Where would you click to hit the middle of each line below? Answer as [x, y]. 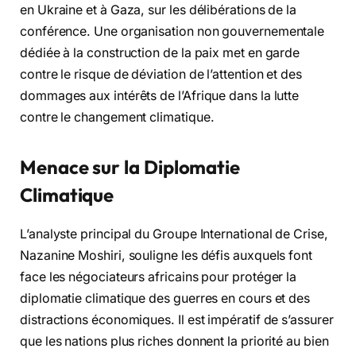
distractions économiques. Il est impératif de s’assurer [177, 319]
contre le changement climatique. [117, 117]
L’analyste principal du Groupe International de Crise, [174, 234]
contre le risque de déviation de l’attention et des [161, 74]
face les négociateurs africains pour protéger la [159, 277]
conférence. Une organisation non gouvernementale [172, 31]
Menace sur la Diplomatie [130, 166]
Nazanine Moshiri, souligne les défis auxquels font [166, 255]
